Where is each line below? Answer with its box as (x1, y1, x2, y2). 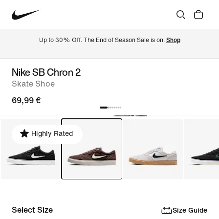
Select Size (12, 206, 53, 214)
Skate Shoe (12, 80, 55, 88)
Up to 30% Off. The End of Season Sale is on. (39, 37, 166, 44)
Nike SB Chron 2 (12, 65, 81, 79)
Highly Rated (31, 130, 73, 137)
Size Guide (172, 206, 207, 214)
